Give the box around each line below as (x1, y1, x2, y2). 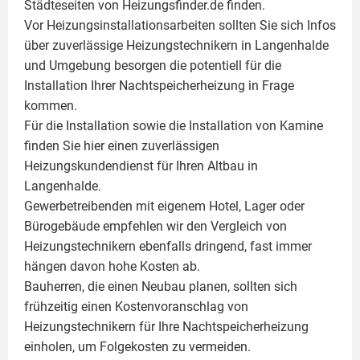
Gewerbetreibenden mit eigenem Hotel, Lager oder (24, 198, 305, 214)
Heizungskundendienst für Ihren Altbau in (24, 158, 258, 174)
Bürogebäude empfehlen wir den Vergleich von (24, 219, 287, 234)
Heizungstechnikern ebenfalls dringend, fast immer (24, 239, 312, 254)
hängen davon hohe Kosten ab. (24, 259, 200, 274)
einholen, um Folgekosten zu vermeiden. (24, 339, 251, 354)
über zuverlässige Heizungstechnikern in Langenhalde (24, 38, 329, 53)
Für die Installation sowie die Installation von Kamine (24, 118, 323, 133)
